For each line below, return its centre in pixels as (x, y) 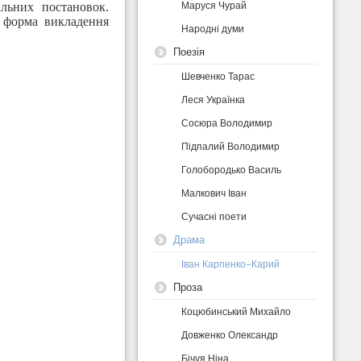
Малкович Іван (214, 193)
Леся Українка (214, 99)
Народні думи (213, 28)
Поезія (189, 51)
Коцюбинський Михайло (237, 311)
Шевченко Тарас (218, 76)
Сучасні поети (214, 216)
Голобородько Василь (232, 169)
